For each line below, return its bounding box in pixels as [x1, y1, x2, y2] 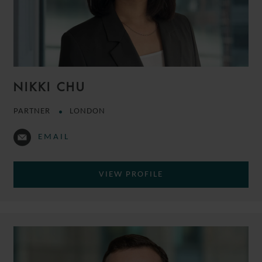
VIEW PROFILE [99, 170, 163, 179]
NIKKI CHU [13, 79, 85, 94]
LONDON [70, 106, 105, 116]
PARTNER [13, 106, 53, 116]
